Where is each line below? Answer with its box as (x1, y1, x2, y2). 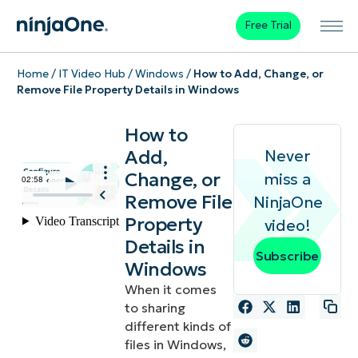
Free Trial (244, 18, 292, 33)
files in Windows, (125, 336, 227, 353)
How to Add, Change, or (193, 66, 324, 81)
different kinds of (125, 318, 232, 335)
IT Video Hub (58, 66, 125, 81)
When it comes (125, 281, 217, 298)
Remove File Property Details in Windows (16, 82, 239, 97)
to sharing (125, 300, 186, 316)
